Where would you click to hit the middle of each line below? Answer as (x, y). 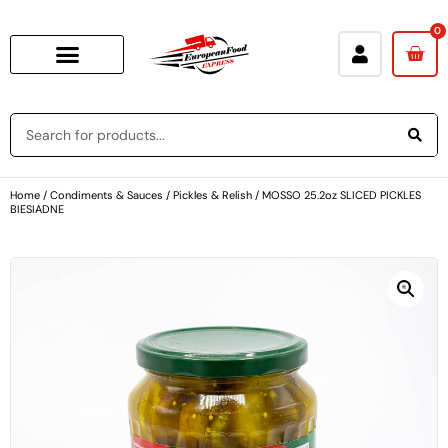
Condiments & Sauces (106, 194)
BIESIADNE (37, 208)
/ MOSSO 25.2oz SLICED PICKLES (336, 194)
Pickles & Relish (212, 194)
